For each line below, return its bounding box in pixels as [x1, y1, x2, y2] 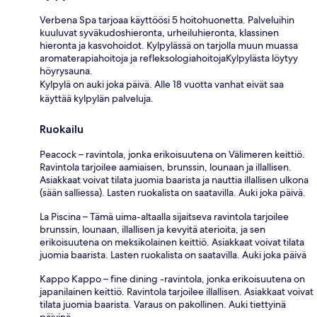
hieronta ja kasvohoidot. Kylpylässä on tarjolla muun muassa [40, 38, 298, 52]
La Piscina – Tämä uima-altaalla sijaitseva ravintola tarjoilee [40, 209, 289, 223]
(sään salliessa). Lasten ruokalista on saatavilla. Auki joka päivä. [40, 185, 306, 199]
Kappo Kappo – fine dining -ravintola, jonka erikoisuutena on [40, 272, 305, 285]
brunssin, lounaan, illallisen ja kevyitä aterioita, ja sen [40, 222, 265, 236]
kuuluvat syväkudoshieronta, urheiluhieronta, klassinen [40, 25, 279, 39]
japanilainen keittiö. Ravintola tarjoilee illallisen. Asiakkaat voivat [40, 284, 313, 298]
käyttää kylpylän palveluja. [40, 91, 154, 105]
